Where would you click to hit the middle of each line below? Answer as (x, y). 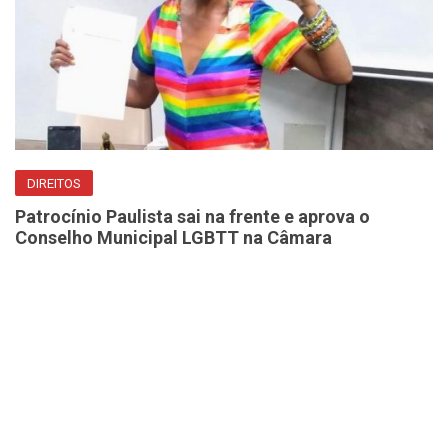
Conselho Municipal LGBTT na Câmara (173, 238)
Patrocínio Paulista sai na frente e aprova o (192, 217)
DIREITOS (54, 184)
